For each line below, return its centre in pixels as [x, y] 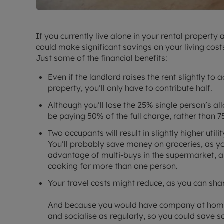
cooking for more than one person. [113, 166]
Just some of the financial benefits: [102, 58]
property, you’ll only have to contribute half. [130, 88]
